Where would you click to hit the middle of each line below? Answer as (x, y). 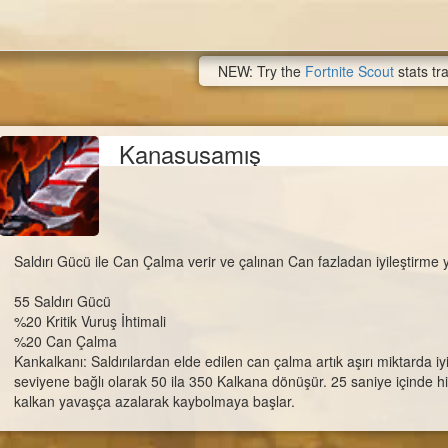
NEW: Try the (261, 71)
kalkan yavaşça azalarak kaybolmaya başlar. (154, 401)
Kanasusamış (190, 153)
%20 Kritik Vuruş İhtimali (90, 321)
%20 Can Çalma (65, 341)
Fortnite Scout (349, 71)
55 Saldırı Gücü (62, 301)
